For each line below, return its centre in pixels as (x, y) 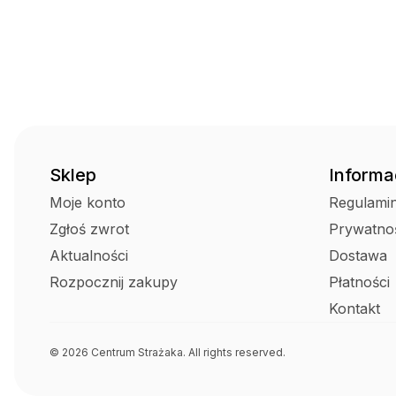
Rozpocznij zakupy (114, 282)
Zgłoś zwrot (89, 229)
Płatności (359, 282)
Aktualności (89, 255)
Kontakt (354, 308)
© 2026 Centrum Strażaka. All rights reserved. (168, 352)
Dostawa (358, 255)
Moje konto (88, 202)
